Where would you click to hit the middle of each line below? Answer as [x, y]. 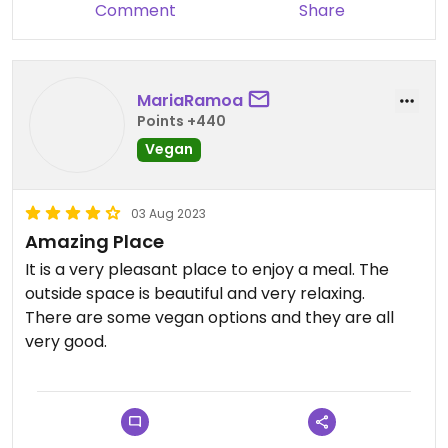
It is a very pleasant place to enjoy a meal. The [207, 269]
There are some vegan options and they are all [209, 317]
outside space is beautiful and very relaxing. [197, 293]
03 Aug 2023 [168, 213]
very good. [66, 341]
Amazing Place [94, 241]
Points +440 [181, 120]
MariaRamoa [190, 100]
